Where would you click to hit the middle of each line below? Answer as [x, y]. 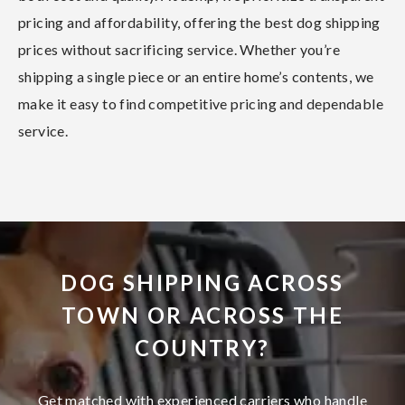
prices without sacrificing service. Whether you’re [179, 49]
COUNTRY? [202, 347]
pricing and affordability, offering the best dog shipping [199, 22]
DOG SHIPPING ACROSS [202, 282]
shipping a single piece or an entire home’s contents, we [196, 76]
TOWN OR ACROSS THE [202, 315]
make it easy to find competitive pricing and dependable [201, 103]
